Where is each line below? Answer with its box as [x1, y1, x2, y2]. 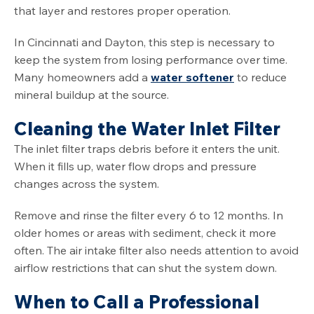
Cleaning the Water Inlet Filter [14, 117, 280, 141]
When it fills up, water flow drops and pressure [14, 159, 257, 174]
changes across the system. [14, 177, 159, 191]
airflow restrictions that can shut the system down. [14, 261, 277, 275]
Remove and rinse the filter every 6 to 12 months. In [14, 208, 283, 223]
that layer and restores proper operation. [14, 4, 231, 18]
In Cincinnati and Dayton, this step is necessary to [14, 35, 275, 50]
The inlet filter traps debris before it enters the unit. [14, 142, 280, 156]
